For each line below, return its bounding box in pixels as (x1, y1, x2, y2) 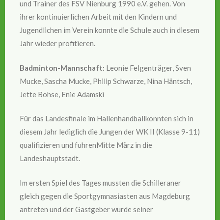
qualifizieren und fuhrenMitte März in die (20, 140, 152, 150)
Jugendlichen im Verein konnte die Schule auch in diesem (20, 26, 199, 35)
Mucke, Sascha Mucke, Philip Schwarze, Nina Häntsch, (20, 76, 192, 85)
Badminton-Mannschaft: (20, 63, 105, 72)
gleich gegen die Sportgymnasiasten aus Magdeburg (20, 191, 190, 200)
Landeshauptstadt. (20, 154, 80, 163)
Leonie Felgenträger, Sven (105, 63, 191, 72)
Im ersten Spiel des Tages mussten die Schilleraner (20, 178, 181, 187)
